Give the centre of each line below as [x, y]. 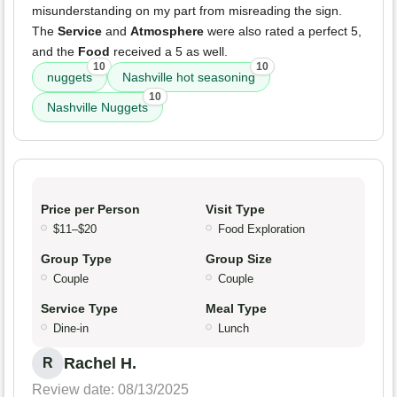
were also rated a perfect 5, [283, 31]
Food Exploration [261, 230]
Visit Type [235, 210]
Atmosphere [167, 31]
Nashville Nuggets [97, 108]
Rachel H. [100, 364]
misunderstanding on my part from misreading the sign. [187, 11]
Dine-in [71, 329]
